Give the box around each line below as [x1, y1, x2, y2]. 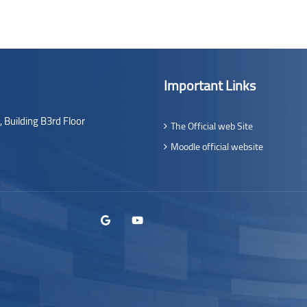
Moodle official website [171, 138, 263, 156]
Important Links [164, 73, 256, 98]
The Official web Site [171, 117, 253, 135]
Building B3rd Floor [2, 111, 85, 131]
